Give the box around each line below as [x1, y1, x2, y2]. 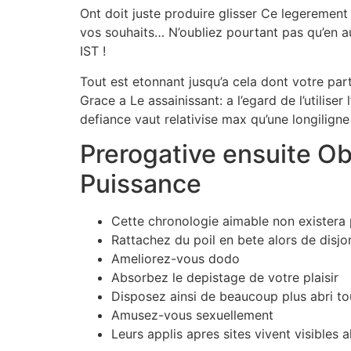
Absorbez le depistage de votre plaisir [111, 270, 338, 286]
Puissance [80, 168, 201, 200]
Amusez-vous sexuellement [111, 307, 273, 324]
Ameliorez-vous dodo [111, 251, 240, 267]
